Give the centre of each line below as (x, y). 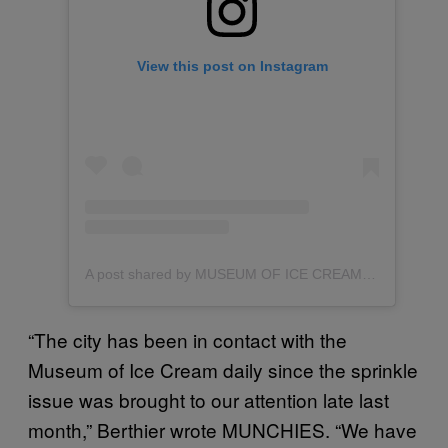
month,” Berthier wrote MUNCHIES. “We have (222, 430)
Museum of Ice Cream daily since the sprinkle (223, 370)
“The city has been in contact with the (187, 340)
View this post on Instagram (232, 66)
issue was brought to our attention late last (208, 400)
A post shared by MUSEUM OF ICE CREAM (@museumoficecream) (369, 274)
